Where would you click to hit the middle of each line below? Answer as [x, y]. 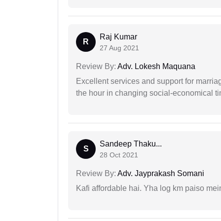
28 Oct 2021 [119, 155]
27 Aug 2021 [119, 48]
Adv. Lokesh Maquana [156, 67]
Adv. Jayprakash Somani [160, 174]
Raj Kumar [118, 37]
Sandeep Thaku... [131, 144]
